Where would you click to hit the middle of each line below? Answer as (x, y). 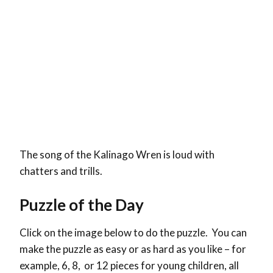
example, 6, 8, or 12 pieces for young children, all (129, 265)
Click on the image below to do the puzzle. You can (133, 232)
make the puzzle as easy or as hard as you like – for (133, 249)
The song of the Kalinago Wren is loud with (117, 154)
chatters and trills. (61, 171)
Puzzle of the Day (82, 204)
